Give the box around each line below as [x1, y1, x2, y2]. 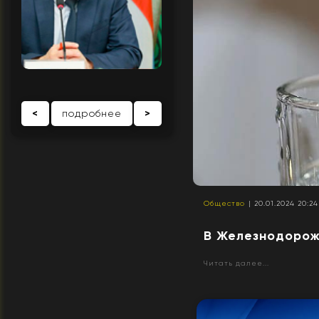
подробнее [61, 107, 122, 119]
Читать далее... [204, 259, 270, 268]
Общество [204, 199, 246, 208]
